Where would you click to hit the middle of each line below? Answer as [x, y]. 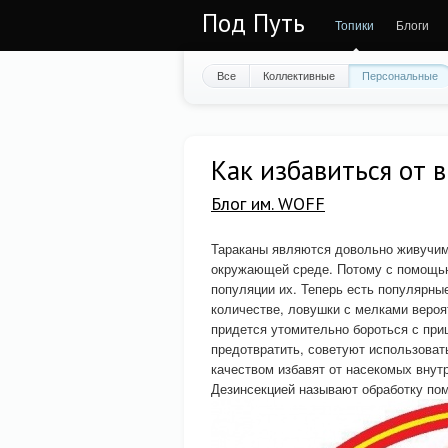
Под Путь [253, 23]
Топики [354, 24]
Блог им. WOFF [268, 203]
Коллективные [299, 75]
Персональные [400, 75]
